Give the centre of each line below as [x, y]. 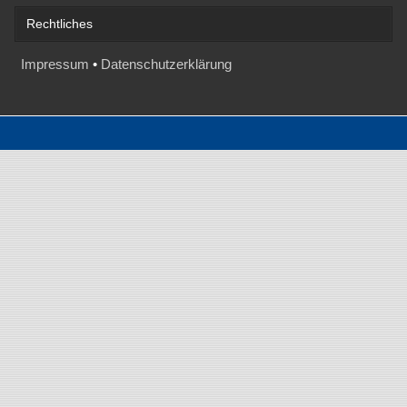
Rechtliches [60, 24]
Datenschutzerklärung [166, 64]
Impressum [55, 64]
